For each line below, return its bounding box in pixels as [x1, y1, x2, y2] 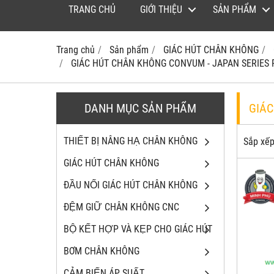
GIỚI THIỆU [140, 4, 182, 16]
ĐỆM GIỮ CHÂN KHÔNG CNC [64, 201, 179, 213]
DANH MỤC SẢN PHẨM [84, 101, 196, 116]
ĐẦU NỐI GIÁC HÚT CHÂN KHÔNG [64, 179, 198, 191]
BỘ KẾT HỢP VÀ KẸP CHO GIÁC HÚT [64, 223, 212, 235]
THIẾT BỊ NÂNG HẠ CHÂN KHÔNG [64, 135, 198, 147]
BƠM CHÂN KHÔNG [64, 245, 139, 257]
